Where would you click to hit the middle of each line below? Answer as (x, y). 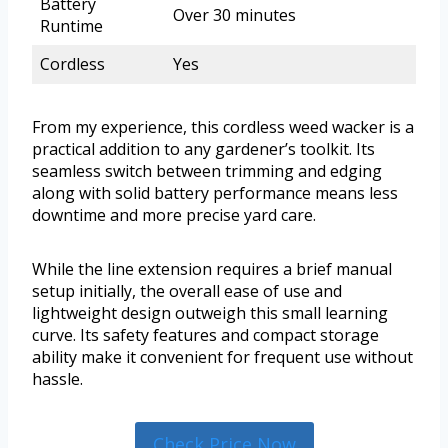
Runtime (71, 26)
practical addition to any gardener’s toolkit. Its (203, 149)
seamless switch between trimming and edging (207, 171)
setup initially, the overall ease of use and (187, 291)
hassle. (57, 379)
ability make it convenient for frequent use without (222, 357)
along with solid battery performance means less (215, 193)
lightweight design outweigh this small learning (210, 313)
